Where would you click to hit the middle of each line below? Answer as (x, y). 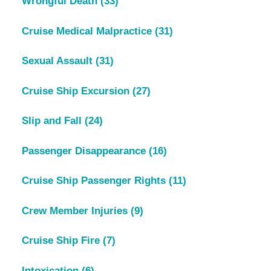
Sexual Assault (58, 61)
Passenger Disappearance (85, 151)
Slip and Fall (53, 121)
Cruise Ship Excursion (77, 91)
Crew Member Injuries (76, 211)
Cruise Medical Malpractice (88, 31)
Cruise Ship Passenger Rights (95, 181)
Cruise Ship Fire (62, 241)
